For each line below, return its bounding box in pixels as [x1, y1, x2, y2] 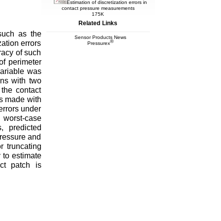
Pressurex [87, 40, 110, 46]
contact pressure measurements [61, 5, 135, 11]
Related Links [78, 19, 118, 27]
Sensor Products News [74, 34, 126, 40]
